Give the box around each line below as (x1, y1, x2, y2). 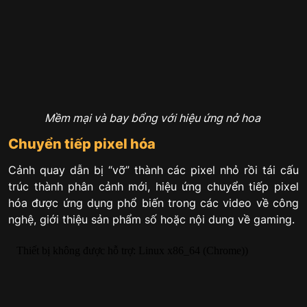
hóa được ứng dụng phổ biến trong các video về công (8, 195, 299, 210)
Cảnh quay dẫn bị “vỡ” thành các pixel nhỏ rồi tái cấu (8, 162, 299, 177)
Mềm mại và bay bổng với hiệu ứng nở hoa (44, 111, 263, 125)
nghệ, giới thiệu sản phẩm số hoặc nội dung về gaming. (8, 212, 295, 226)
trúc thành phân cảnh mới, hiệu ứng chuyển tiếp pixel (8, 179, 299, 193)
